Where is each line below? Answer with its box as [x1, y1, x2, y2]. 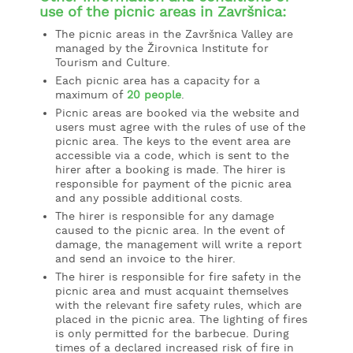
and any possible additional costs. [55, 191, 243, 206]
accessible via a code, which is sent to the [55, 148, 289, 163]
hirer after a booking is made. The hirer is [55, 162, 285, 177]
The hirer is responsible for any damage [55, 209, 274, 224]
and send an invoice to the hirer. [55, 251, 236, 266]
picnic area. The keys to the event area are [55, 134, 291, 149]
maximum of [55, 87, 127, 102]
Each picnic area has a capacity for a [55, 73, 260, 88]
